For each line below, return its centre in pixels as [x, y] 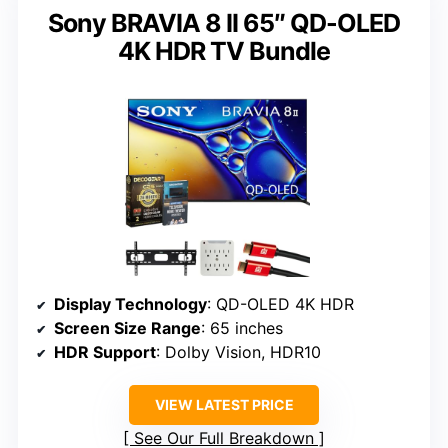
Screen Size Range [127, 327]
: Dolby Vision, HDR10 [238, 351]
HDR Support [105, 351]
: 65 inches [242, 327]
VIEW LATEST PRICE [224, 404]
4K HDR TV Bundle [224, 50]
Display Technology [130, 303]
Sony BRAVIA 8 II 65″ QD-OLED [224, 22]
